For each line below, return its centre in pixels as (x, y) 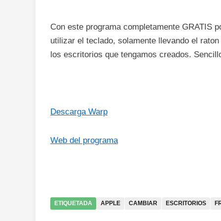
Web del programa (84, 140)
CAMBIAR (143, 203)
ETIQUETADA (73, 203)
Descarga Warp (79, 112)
